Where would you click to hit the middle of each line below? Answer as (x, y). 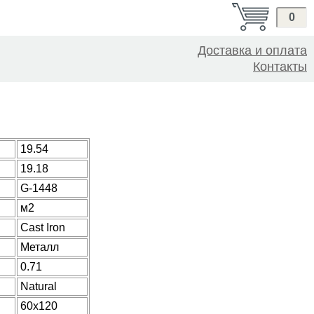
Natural (39, 286)
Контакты (280, 67)
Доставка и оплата (252, 50)
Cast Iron (43, 227)
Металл (40, 247)
